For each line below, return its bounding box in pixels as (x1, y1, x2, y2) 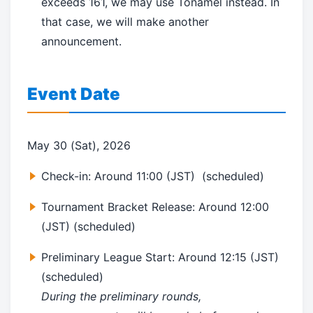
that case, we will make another (41, 15, 209, 29)
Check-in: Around (41, 169, 136, 184)
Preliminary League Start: (41, 250, 178, 265)
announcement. (41, 34, 122, 49)
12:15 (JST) (220, 250, 279, 265)
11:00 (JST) (136, 169, 195, 184)
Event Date (27, 84, 120, 105)
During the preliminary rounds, (41, 289, 201, 304)
